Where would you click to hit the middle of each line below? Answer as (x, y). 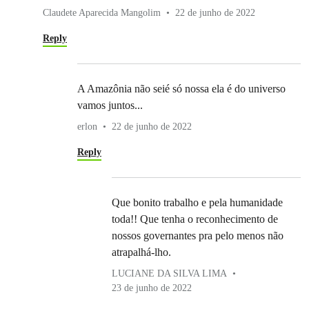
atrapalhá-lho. (141, 252)
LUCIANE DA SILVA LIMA (169, 274)
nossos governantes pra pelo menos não (198, 236)
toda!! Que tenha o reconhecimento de (195, 219)
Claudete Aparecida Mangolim (102, 13)
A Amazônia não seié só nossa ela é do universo (181, 89)
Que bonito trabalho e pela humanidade (197, 203)
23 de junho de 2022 (152, 288)
